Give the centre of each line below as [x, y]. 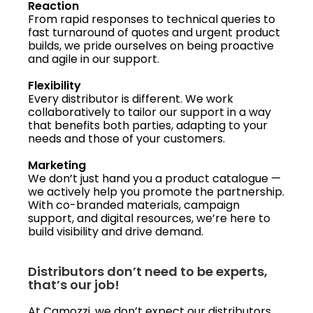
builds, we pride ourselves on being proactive [151, 45]
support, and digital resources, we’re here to [149, 218]
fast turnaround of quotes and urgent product [154, 32]
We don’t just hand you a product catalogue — [154, 178]
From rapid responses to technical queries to [152, 19]
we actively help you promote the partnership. [156, 191]
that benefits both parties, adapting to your [148, 125]
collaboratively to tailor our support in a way [150, 112]
